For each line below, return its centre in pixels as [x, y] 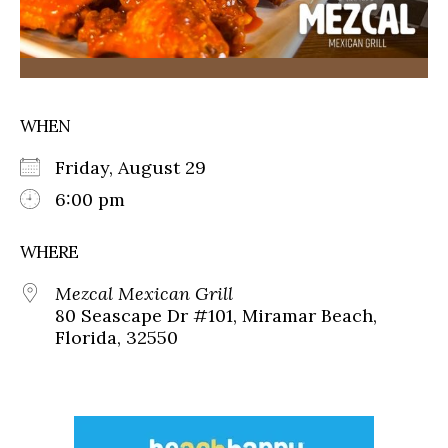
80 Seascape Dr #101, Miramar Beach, [216, 315]
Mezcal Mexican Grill [144, 293]
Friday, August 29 [140, 167]
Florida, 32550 [116, 337]
